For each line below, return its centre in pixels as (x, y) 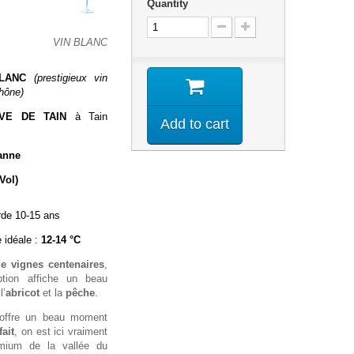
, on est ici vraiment (61, 331)
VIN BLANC (80, 42)
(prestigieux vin (70, 77)
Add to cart (194, 124)
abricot (23, 292)
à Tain (87, 116)
